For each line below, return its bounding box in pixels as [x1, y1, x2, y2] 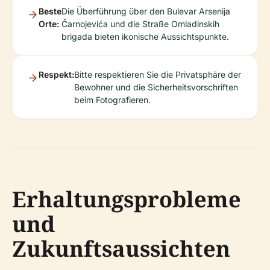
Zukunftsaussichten [12, 233, 230, 263]
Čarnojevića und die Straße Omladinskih [61, 18, 219, 29]
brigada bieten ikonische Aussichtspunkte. [61, 31, 229, 42]
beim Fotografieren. [74, 94, 151, 105]
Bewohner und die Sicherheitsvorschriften [74, 81, 238, 92]
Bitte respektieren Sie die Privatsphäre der [74, 69, 241, 80]
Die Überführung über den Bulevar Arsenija [61, 5, 230, 16]
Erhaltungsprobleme [12, 184, 241, 214]
